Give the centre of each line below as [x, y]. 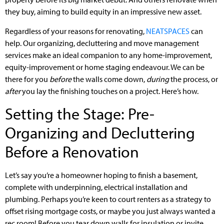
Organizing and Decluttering [100, 133]
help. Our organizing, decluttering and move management [102, 43]
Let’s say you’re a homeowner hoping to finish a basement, [101, 175]
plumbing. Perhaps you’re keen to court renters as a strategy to [108, 199]
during [158, 79]
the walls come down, [109, 79]
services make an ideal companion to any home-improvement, [108, 55]
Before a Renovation [72, 152]
